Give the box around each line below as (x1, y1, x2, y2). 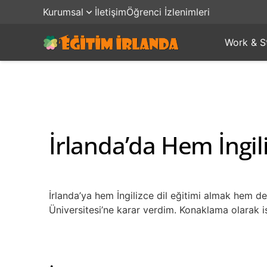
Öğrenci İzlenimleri (126, 6, 210, 18)
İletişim (95, 6, 126, 18)
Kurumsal (43, 6, 83, 18)
